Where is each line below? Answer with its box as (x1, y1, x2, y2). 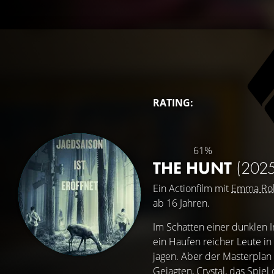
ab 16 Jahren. (153, 196, 210, 210)
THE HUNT (153, 157, 236, 179)
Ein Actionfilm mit (153, 182, 231, 195)
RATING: (153, 96, 193, 109)
